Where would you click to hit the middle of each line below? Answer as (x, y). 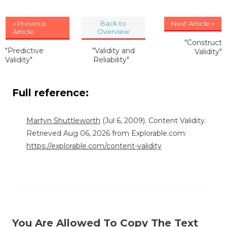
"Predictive (24, 50)
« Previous (29, 23)
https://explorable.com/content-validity (94, 146)
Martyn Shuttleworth (63, 120)
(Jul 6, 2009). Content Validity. (153, 120)
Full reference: (52, 92)
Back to (113, 23)
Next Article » (193, 23)
